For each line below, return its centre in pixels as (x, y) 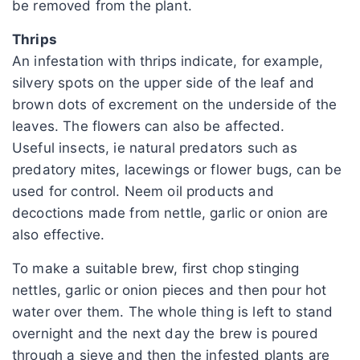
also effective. (59, 234)
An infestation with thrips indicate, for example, (168, 61)
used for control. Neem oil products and (143, 191)
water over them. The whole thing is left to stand (173, 311)
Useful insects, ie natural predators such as (155, 147)
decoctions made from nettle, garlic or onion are (170, 213)
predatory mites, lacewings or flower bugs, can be (177, 169)
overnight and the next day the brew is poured (165, 333)
